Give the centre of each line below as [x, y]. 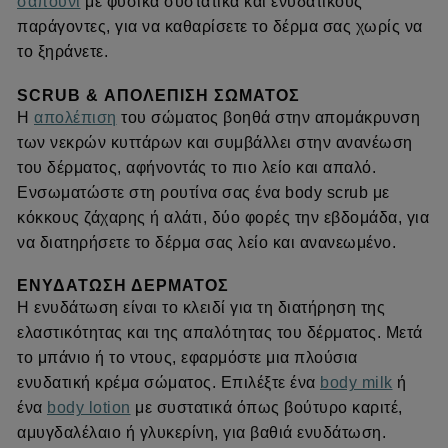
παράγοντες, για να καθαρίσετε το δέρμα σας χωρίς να [220, 27]
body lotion [89, 408]
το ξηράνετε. [62, 52]
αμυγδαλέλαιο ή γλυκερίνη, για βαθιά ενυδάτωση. [201, 433]
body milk [356, 383]
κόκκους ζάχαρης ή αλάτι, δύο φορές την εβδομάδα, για [223, 217]
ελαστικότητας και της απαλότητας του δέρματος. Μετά [220, 333]
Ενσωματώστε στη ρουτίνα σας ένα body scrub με [203, 192]
